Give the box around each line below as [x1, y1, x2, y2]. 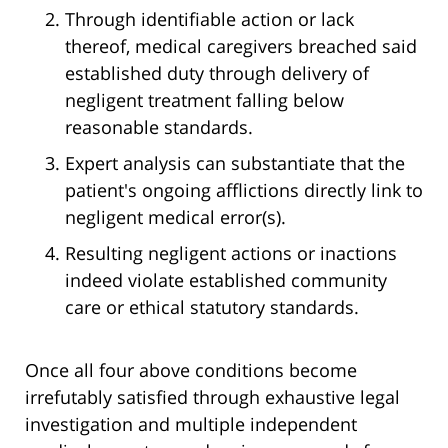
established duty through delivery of [65, 61, 369, 86]
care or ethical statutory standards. [65, 295, 359, 320]
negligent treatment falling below [65, 88, 344, 113]
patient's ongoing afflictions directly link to [65, 178, 423, 203]
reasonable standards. [65, 115, 253, 140]
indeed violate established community [65, 268, 387, 293]
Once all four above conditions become [25, 358, 357, 383]
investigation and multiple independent [25, 412, 357, 437]
